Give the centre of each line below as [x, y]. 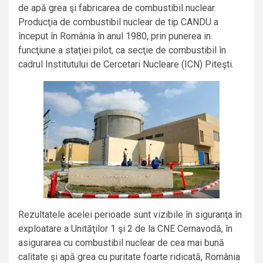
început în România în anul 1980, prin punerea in [114, 36]
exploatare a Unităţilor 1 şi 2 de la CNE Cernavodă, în [125, 229]
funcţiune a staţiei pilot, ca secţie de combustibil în [122, 50]
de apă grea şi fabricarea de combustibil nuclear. [117, 8]
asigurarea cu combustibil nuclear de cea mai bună [121, 243]
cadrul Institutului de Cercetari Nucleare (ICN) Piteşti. [126, 65]
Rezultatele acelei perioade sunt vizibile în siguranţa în [130, 215]
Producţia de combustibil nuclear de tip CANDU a [118, 22]
